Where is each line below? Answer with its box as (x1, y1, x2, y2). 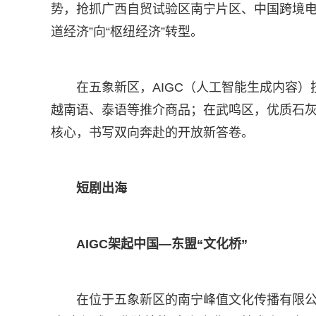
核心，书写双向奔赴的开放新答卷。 (51, 126, 254, 140)
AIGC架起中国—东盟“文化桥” (76, 237, 248, 251)
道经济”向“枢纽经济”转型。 (51, 25, 203, 39)
